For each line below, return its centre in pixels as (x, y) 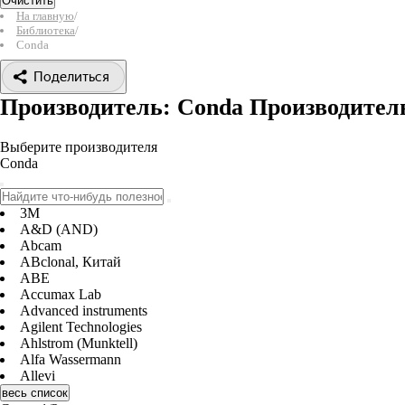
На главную (45, 16)
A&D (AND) (59, 229)
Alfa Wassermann (71, 359)
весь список (35, 393)
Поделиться (71, 77)
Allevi (38, 376)
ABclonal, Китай (71, 262)
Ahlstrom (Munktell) (79, 343)
